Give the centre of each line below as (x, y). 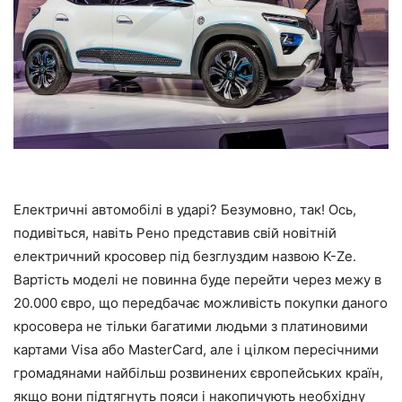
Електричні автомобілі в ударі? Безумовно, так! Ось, (185, 209)
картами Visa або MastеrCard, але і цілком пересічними (196, 349)
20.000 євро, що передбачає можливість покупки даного (201, 302)
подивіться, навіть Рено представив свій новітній (175, 232)
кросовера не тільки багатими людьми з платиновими (191, 326)
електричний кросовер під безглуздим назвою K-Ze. (185, 256)
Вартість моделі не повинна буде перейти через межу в (197, 279)
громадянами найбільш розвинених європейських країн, (198, 372)
